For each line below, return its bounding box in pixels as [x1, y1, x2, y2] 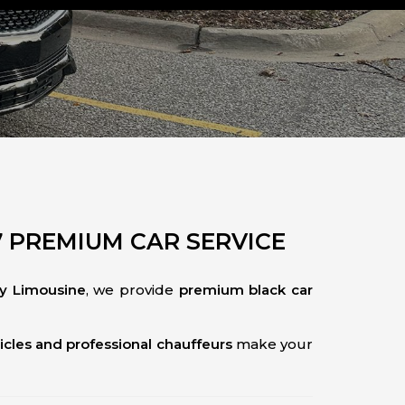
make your [231, 335, 314, 353]
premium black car [178, 281, 314, 298]
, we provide [85, 281, 179, 298]
